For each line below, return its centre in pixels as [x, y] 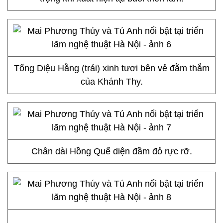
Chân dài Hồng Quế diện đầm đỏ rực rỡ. [111, 151]
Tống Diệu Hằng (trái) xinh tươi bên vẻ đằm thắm [111, 68]
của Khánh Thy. [111, 82]
